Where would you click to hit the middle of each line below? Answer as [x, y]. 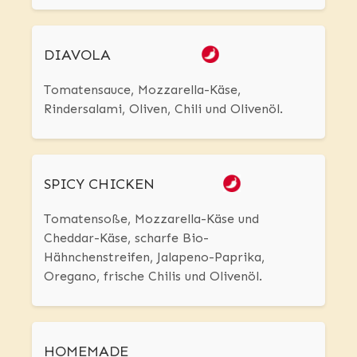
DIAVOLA [77, 55]
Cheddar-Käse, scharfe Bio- [126, 238]
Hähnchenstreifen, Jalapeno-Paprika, [154, 257]
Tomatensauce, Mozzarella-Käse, [142, 90]
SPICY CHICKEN [99, 184]
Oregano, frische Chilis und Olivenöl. [153, 277]
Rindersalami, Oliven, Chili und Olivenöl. [163, 109]
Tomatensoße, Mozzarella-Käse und [151, 219]
